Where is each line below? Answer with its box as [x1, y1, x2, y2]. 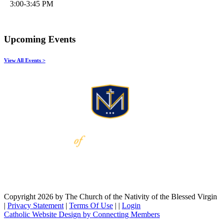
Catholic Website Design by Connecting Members [4, 210, 160, 219]
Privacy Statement [7, 201, 64, 210]
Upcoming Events [4, 34, 75, 45]
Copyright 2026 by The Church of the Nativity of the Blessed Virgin [4, 192, 217, 201]
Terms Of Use [69, 201, 113, 210]
